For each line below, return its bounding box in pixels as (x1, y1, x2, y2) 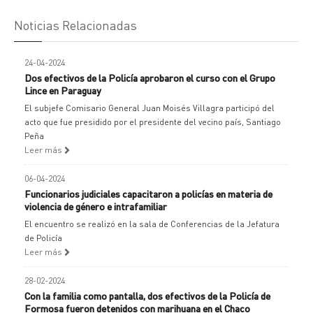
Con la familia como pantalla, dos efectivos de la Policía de (24, 289, 270, 302)
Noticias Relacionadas (14, 17, 137, 33)
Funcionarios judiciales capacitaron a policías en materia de (24, 187, 272, 200)
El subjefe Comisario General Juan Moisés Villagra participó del (24, 103, 275, 113)
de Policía (24, 233, 62, 243)
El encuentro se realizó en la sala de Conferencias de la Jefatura (24, 219, 279, 229)
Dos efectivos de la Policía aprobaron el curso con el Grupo (24, 71, 275, 84)
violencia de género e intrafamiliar (24, 200, 167, 212)
